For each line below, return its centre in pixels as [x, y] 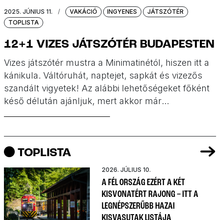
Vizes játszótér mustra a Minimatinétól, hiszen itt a [107, 62]
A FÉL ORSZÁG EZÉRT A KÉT [143, 183]
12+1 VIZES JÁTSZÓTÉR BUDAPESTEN [109, 44]
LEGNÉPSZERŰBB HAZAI [138, 206]
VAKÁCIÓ [83, 11]
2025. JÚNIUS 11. [28, 11]
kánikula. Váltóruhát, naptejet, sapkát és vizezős [103, 75]
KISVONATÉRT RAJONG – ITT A [150, 195]
